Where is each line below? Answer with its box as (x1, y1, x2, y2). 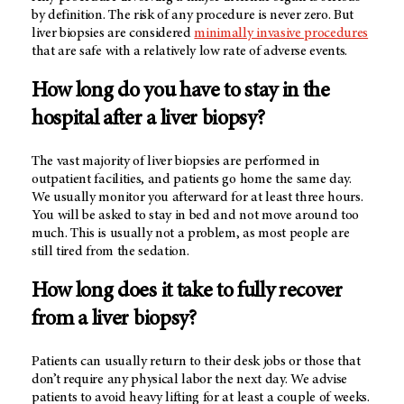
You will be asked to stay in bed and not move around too (32, 208, 360, 224)
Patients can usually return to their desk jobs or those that (32, 353, 361, 369)
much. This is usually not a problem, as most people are (32, 226, 350, 242)
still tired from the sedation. (32, 244, 189, 260)
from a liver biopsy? (32, 308, 197, 331)
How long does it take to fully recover (32, 280, 343, 303)
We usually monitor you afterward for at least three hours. (32, 190, 363, 206)
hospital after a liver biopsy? (32, 109, 265, 132)
